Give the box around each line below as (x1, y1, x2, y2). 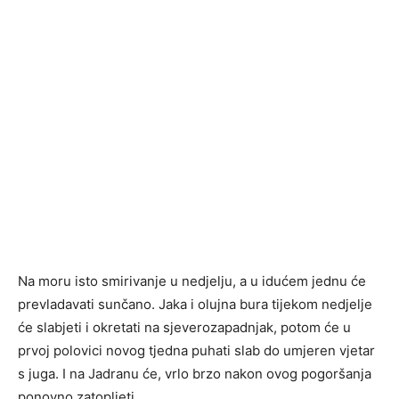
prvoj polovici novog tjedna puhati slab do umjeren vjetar (18, 342, 375, 360)
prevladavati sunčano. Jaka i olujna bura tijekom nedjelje (18, 296, 372, 313)
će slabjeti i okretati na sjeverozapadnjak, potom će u (18, 319, 351, 337)
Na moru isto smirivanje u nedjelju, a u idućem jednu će (18, 273, 366, 290)
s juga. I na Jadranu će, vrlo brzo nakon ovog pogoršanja (18, 365, 371, 383)
